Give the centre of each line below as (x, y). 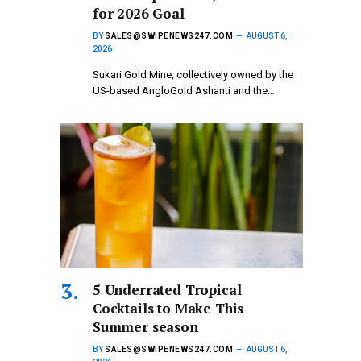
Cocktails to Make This (168, 308)
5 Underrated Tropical (167, 289)
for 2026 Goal (139, 13)
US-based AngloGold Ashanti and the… (184, 90)
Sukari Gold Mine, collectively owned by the (193, 74)
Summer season (145, 326)
